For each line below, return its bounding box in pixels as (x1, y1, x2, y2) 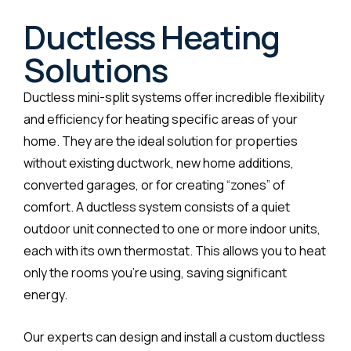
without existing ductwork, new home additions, (24, 154, 294, 172)
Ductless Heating (24, 13, 280, 60)
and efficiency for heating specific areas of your (24, 110, 298, 128)
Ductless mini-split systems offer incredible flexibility (24, 88, 324, 106)
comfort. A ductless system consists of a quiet (24, 197, 290, 215)
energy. (24, 285, 67, 303)
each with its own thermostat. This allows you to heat (24, 241, 326, 259)
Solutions (24, 46, 168, 92)
